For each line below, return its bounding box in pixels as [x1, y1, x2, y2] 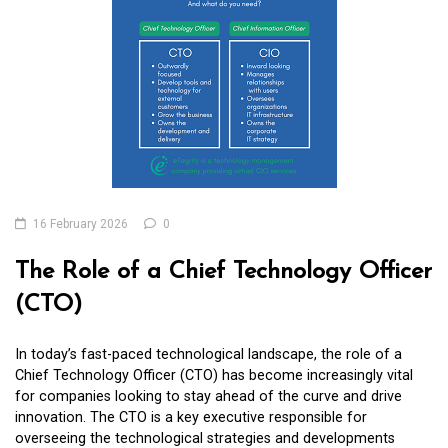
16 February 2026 [33, 216, 128, 231]
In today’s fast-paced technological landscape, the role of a [15, 345, 402, 363]
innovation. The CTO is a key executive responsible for [15, 408, 367, 426]
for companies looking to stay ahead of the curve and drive [15, 387, 402, 405]
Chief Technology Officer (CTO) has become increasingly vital [15, 366, 413, 384]
